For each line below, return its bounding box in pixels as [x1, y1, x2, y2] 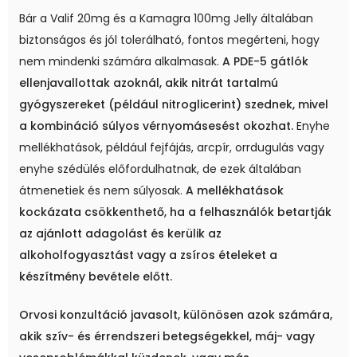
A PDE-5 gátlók [222, 53, 308, 70]
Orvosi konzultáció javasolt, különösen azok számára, [19, 307, 332, 324]
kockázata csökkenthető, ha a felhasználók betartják [19, 204, 331, 221]
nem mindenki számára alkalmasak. [19, 53, 222, 70]
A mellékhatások [186, 182, 284, 199]
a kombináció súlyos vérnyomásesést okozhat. [19, 118, 293, 135]
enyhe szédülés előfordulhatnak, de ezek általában [19, 161, 301, 178]
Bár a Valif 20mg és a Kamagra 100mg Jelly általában [19, 10, 313, 27]
